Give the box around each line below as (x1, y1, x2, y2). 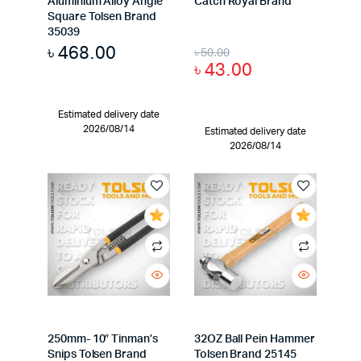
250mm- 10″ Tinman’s (48, 333, 158, 345)
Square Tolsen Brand (48, 10, 156, 23)
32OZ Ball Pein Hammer (193, 333, 315, 345)
